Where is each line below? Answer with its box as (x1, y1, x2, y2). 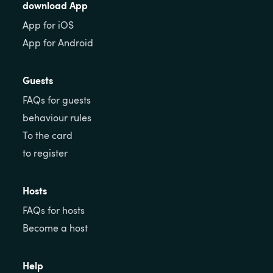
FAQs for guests (23, 93, 91, 107)
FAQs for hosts (23, 204, 85, 217)
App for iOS (23, 18, 74, 32)
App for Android (23, 36, 94, 49)
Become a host (23, 221, 88, 235)
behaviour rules (23, 111, 92, 124)
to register (23, 146, 68, 160)
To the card (23, 129, 73, 142)
